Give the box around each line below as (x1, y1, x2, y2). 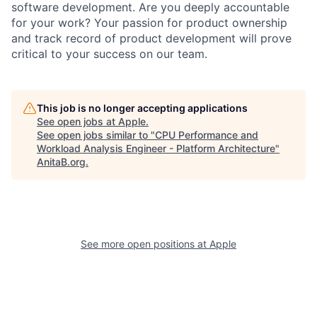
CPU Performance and (155, 128, 258, 141)
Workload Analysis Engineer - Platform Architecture (37, 142, 275, 154)
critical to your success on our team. (11, 46, 207, 61)
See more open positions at (81, 237, 209, 250)
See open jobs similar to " (37, 128, 155, 141)
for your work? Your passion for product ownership (11, 15, 287, 30)
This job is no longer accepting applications (37, 101, 248, 114)
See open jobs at (37, 115, 118, 127)
